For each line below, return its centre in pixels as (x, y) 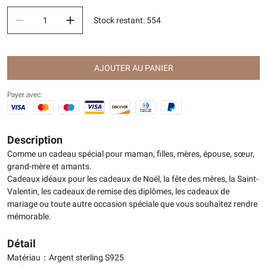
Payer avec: (25, 95)
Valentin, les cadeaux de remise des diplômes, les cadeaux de (118, 191)
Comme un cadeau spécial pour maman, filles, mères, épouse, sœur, (131, 154)
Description (35, 140)
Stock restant (118, 20)
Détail (21, 243)
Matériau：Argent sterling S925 (66, 257)
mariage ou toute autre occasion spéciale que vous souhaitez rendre (132, 204)
